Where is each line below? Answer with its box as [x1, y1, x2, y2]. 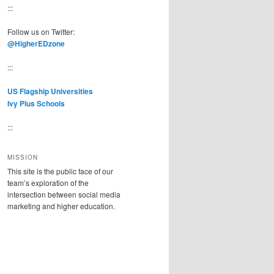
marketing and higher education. [7, 200, 115, 211]
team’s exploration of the [7, 177, 89, 188]
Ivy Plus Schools [7, 97, 65, 109]
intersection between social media [7, 188, 120, 199]
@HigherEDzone [7, 37, 65, 49]
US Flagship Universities [7, 85, 93, 97]
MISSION [7, 152, 38, 161]
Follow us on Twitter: [7, 26, 75, 37]
